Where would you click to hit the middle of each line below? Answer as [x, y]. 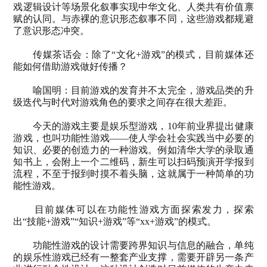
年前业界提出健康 [215, 126]
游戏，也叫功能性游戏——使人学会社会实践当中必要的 [133, 138]
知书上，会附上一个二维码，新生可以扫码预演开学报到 [133, 162]
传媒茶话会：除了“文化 [84, 54]
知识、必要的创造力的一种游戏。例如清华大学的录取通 [133, 150]
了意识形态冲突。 [52, 30]
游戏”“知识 [75, 221]
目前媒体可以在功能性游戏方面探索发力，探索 [144, 209]
